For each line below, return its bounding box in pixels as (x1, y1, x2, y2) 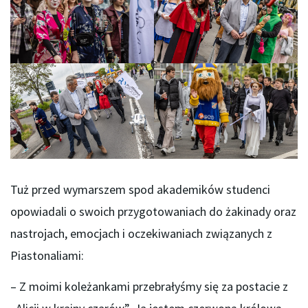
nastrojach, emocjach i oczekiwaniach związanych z (10, 225, 272, 241)
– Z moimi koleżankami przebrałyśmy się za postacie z (10, 278, 288, 295)
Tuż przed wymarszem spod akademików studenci (10, 181, 270, 197)
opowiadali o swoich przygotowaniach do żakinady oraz (10, 203, 296, 219)
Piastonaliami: (10, 247, 84, 263)
